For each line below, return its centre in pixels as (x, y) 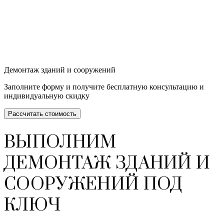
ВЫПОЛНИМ (60, 143)
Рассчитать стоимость (42, 113)
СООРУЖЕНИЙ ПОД (93, 185)
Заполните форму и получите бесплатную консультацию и (104, 86)
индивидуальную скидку (47, 95)
